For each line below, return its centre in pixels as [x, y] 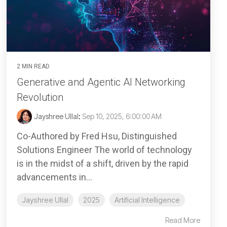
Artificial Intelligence [147, 200]
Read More [183, 220]
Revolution [40, 98]
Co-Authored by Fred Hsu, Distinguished [97, 136]
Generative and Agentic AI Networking [101, 82]
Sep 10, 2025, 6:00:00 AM [122, 117]
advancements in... [54, 177]
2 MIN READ [33, 67]
